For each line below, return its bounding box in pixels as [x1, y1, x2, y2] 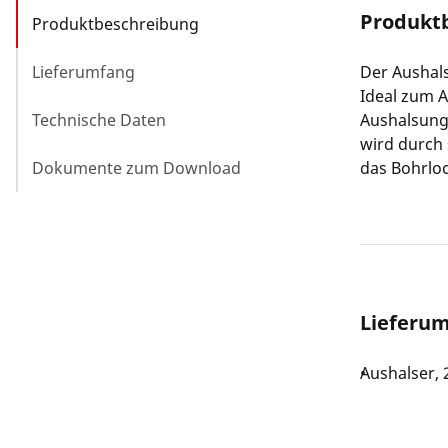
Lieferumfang [32, 60, 135, 83]
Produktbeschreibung [32, 12, 199, 35]
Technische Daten [32, 108, 166, 131]
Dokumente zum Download [32, 156, 241, 179]
